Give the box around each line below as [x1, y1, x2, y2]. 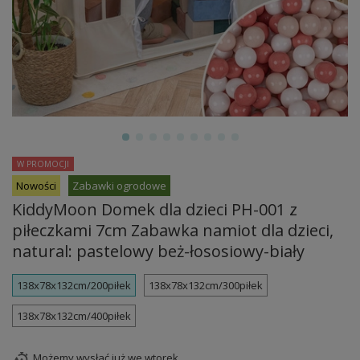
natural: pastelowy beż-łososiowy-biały [12, 240, 305, 263]
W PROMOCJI [17, 158, 69, 170]
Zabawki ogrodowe [72, 178, 166, 194]
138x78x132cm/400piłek [17, 309, 131, 324]
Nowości [16, 178, 56, 194]
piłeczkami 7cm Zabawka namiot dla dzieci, [12, 219, 333, 242]
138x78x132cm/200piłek [17, 278, 131, 293]
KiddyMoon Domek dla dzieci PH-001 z [12, 198, 297, 221]
